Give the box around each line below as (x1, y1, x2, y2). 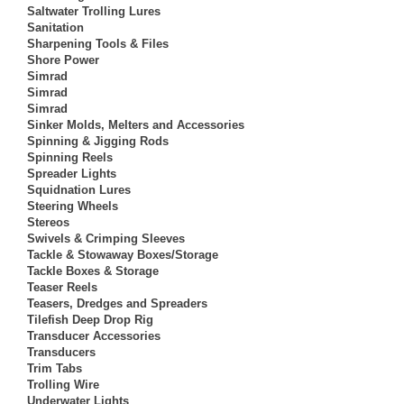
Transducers (27, 344, 96, 359)
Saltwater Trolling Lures (27, 4, 161, 18)
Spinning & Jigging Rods (27, 133, 169, 148)
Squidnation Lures (27, 182, 131, 197)
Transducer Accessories (27, 328, 161, 343)
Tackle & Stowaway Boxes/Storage (27, 247, 218, 262)
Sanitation (27, 20, 84, 34)
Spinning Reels (27, 150, 113, 164)
